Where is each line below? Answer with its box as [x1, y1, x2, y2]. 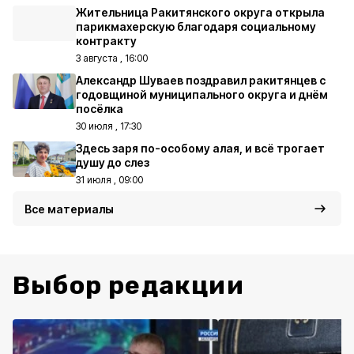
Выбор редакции [13, 270, 244, 300]
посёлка [76, 102, 123, 115]
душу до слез [76, 156, 149, 169]
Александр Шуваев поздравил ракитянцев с [76, 73, 326, 87]
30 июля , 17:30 [76, 120, 141, 132]
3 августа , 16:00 [76, 52, 148, 64]
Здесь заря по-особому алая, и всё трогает [76, 141, 325, 155]
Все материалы [24, 202, 114, 216]
